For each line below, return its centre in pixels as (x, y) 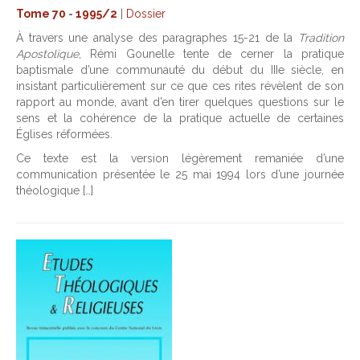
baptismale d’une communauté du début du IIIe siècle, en (180, 70)
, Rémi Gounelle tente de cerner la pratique (211, 54)
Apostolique (47, 54)
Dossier (146, 14)
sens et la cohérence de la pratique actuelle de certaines (180, 118)
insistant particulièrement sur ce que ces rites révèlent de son (180, 86)
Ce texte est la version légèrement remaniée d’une (180, 158)
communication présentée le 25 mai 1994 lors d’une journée (180, 174)
